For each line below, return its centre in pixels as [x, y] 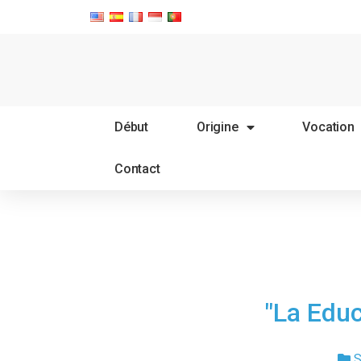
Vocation [328, 127]
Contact [137, 169]
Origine [218, 127]
